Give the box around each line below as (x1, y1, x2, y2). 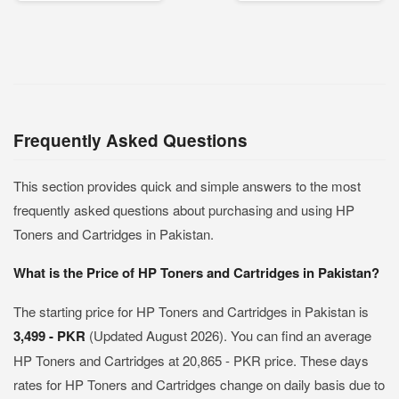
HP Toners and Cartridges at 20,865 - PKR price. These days (13, 351, 369, 370)
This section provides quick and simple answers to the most (13, 176, 361, 195)
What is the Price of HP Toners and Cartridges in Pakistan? (13, 263, 379, 282)
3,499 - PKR (13, 326, 89, 346)
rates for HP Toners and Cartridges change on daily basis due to (13, 375, 385, 394)
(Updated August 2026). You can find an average (89, 326, 371, 345)
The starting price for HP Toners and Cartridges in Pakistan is (13, 302, 369, 321)
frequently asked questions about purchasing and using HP (13, 200, 354, 219)
